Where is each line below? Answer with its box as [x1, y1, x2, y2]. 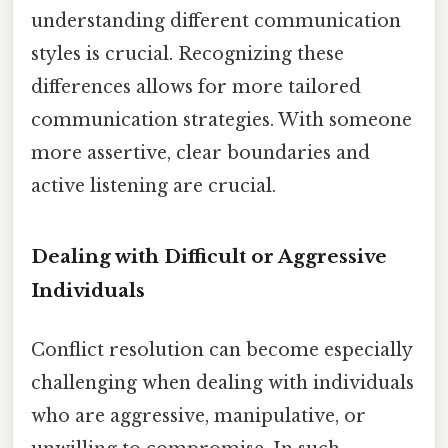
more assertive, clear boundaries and [31, 141, 370, 164]
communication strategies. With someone [31, 108, 412, 131]
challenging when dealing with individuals [31, 371, 414, 394]
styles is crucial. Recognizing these [31, 42, 344, 65]
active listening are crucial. [31, 174, 276, 197]
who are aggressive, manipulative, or [31, 404, 366, 427]
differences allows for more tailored [31, 75, 361, 98]
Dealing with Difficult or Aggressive [31, 244, 387, 268]
